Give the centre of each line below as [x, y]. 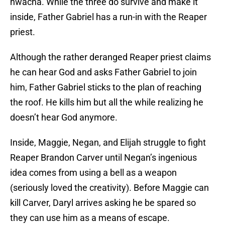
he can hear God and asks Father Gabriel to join [103, 72]
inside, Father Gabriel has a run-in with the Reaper [108, 17]
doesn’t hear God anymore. [64, 118]
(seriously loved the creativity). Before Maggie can [109, 188]
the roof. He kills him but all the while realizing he [107, 102]
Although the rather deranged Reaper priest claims [110, 57]
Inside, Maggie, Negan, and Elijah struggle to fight [108, 143]
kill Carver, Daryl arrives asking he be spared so [103, 203]
